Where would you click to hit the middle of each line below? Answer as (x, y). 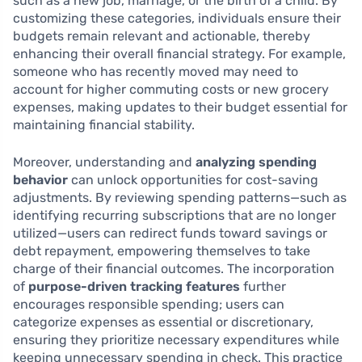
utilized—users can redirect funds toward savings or (170, 233)
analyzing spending (256, 162)
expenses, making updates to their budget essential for (180, 107)
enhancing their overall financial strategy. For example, (179, 54)
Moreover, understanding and (104, 162)
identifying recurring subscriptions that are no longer (175, 215)
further (263, 286)
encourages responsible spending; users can (149, 304)
